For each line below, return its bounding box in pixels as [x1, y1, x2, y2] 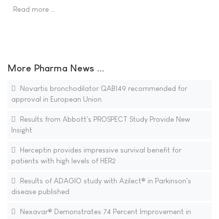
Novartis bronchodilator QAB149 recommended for [18, 84, 187, 93]
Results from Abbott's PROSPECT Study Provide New [18, 115, 190, 124]
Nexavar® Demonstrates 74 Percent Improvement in [18, 207, 191, 216]
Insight [11, 126, 32, 134]
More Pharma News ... [7, 63, 104, 74]
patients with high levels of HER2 [11, 156, 116, 165]
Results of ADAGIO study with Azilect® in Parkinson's [18, 176, 191, 185]
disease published [11, 187, 69, 196]
